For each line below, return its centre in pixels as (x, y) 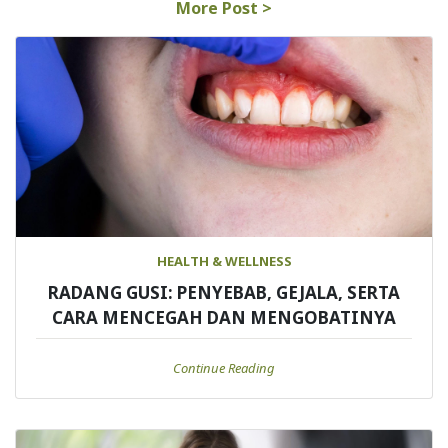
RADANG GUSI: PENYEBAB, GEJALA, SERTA (224, 292)
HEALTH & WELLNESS (224, 260)
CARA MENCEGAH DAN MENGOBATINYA (224, 317)
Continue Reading (224, 367)
